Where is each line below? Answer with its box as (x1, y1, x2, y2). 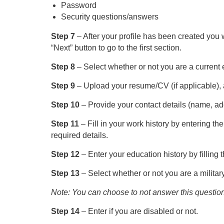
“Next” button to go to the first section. (51, 43, 181, 52)
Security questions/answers (61, 12, 158, 21)
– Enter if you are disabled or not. (81, 207, 198, 215)
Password (61, 1, 96, 9)
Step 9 (51, 81, 77, 90)
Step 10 (51, 100, 81, 109)
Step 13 (51, 169, 81, 177)
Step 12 (51, 150, 81, 158)
